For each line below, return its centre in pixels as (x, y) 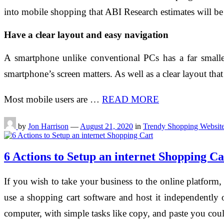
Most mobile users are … (53, 99)
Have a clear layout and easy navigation (86, 35)
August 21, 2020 (106, 126)
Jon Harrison (48, 126)
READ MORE (130, 99)
